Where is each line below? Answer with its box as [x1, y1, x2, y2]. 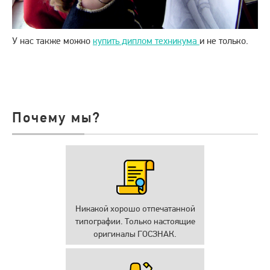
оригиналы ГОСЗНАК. [93, 228, 177, 240]
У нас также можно [12, 35, 93, 47]
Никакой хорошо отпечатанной [75, 203, 195, 215]
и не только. [199, 35, 248, 47]
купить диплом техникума [93, 35, 199, 47]
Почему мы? [12, 108, 101, 127]
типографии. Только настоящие [75, 216, 195, 227]
